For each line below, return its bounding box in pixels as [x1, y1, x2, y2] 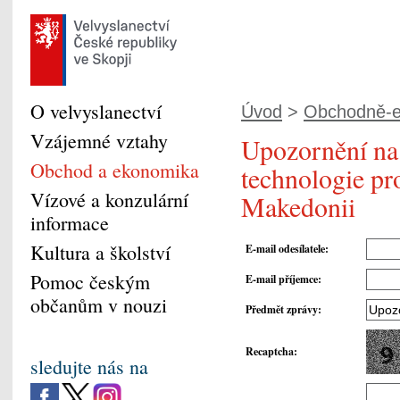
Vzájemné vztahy [30, 128, 168, 154]
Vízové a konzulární [30, 187, 188, 212]
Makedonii [241, 188, 355, 224]
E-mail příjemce [246, 271, 318, 287]
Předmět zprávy [246, 302, 318, 318]
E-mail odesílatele [246, 241, 325, 257]
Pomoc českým [30, 269, 150, 295]
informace [30, 210, 109, 236]
